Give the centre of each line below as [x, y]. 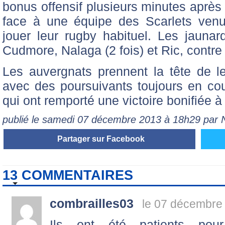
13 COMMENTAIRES [68, 175]
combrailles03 [92, 204]
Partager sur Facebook [101, 139]
